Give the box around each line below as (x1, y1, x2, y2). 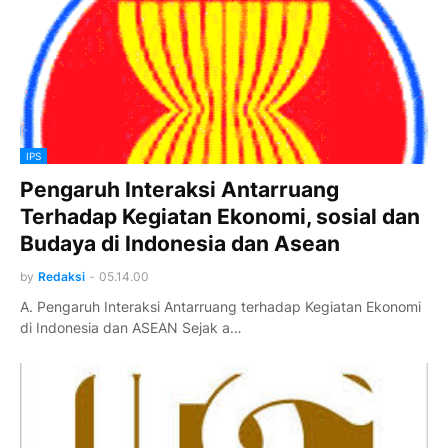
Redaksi (38, 269, 85, 284)
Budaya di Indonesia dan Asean (20, 231, 340, 256)
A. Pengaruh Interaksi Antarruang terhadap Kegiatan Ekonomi (20, 298, 421, 315)
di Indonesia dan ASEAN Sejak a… (20, 319, 242, 336)
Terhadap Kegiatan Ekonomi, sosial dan (20, 204, 420, 229)
